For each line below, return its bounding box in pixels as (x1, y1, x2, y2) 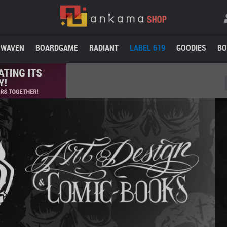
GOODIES (176, 42, 206, 53)
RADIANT (89, 42, 119, 53)
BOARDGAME (35, 42, 78, 53)
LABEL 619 (129, 42, 165, 53)
